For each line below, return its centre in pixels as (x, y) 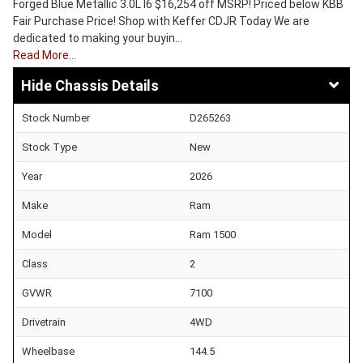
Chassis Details (107, 85)
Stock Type (49, 147)
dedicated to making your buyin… (98, 38)
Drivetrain (44, 322)
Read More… (45, 56)
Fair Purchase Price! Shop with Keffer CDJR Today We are (161, 21)
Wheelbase (48, 351)
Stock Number (56, 117)
